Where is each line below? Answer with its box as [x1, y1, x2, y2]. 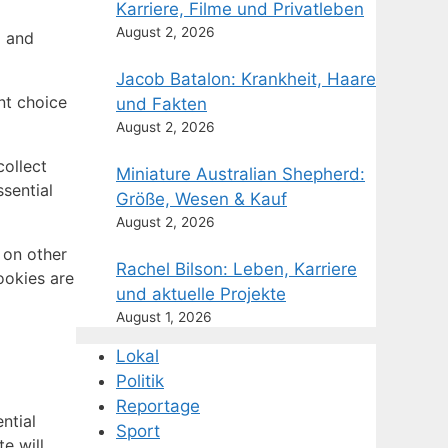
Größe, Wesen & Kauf [116, 189, 287, 209]
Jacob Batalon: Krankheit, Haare [116, 69, 376, 89]
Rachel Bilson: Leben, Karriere [116, 259, 357, 279]
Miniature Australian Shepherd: [116, 164, 365, 184]
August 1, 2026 [116, 309, 212, 325]
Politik [116, 371, 164, 391]
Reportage [116, 396, 200, 416]
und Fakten [116, 94, 207, 114]
